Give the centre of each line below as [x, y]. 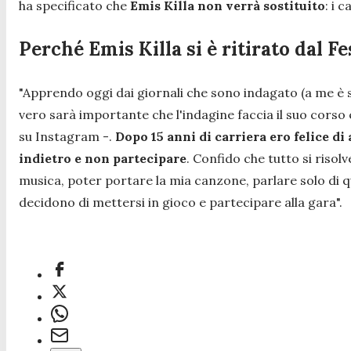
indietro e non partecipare [103, 159]
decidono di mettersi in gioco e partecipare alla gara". [181, 203]
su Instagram [59, 137]
